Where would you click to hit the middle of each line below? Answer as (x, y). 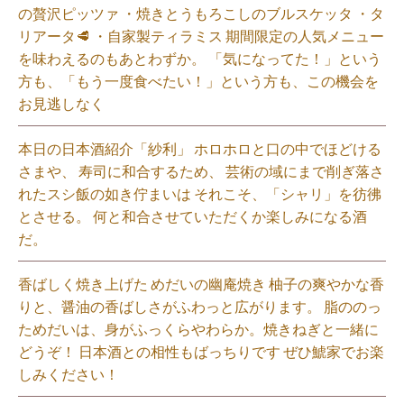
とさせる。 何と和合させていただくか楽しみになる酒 (193, 216)
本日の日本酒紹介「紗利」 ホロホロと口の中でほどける (200, 148)
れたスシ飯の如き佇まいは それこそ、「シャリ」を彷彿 (200, 193)
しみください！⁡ (69, 374)
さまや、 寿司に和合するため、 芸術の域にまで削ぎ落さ (201, 171)
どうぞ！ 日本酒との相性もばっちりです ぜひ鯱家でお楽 (201, 351)
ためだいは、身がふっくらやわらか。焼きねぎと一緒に (198, 329)
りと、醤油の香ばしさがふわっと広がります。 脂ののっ (200, 306)
